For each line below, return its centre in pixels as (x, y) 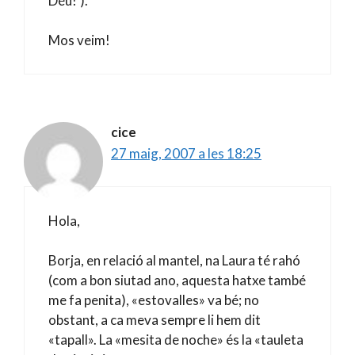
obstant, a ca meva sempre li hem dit (155, 320)
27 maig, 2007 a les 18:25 (186, 153)
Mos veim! (79, 40)
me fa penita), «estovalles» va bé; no (154, 300)
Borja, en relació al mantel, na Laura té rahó (174, 260)
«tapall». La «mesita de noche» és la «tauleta (176, 340)
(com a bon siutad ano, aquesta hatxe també (177, 280)
